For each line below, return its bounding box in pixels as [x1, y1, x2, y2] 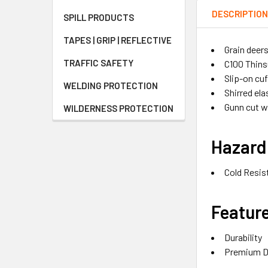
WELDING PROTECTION [63, 80, 158, 91]
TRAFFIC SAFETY [63, 57, 133, 68]
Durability [224, 231, 263, 243]
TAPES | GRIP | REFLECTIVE [63, 35, 172, 45]
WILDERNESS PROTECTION [63, 103, 173, 114]
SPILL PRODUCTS [63, 12, 134, 23]
